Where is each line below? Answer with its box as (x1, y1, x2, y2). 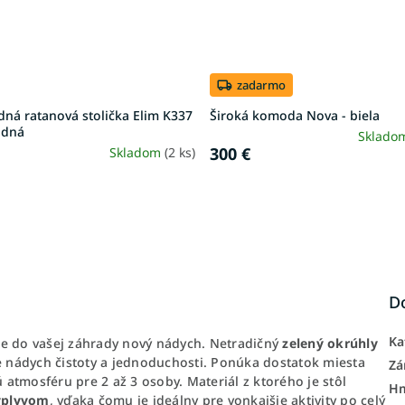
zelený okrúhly (278, 334, 378, 352)
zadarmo (237, 77, 286, 94)
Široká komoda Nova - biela (210, 106, 380, 124)
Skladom (109, 143, 165, 161)
